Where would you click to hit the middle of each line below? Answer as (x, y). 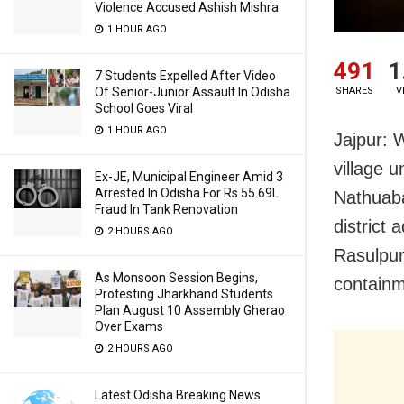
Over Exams (129, 326)
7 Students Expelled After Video (185, 76)
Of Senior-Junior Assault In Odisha (193, 92)
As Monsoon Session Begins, (176, 278)
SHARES (354, 91)
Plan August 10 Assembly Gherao (190, 310)
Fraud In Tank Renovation (166, 209)
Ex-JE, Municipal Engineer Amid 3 (189, 177)
